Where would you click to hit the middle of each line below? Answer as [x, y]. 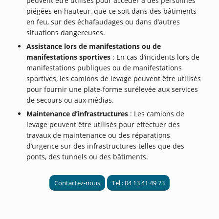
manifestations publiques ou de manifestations [104, 68]
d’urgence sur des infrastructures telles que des [106, 146]
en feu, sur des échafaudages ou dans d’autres [103, 22]
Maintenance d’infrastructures [77, 114]
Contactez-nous [77, 183]
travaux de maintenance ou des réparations [99, 135]
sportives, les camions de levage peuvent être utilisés [114, 79]
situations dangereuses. [66, 33]
